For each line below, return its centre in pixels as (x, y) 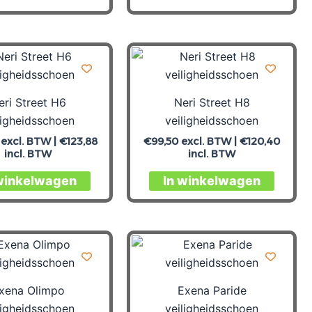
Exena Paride (212, 290)
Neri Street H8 (212, 102)
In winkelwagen (212, 181)
